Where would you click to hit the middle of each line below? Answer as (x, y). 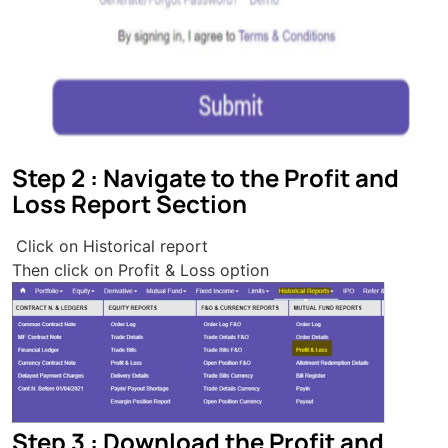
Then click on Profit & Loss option (140, 270)
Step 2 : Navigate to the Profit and (205, 177)
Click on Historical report (112, 246)
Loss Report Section (129, 203)
